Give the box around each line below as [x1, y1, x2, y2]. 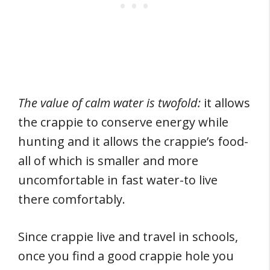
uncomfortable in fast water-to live [18, 172, 218, 188]
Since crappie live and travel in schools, [18, 228, 238, 245]
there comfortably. [18, 191, 125, 207]
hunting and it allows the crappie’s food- [18, 133, 248, 149]
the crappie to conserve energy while [18, 114, 228, 130]
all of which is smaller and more [18, 152, 198, 169]
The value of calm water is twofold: [18, 95, 201, 111]
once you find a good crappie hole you [18, 248, 234, 264]
